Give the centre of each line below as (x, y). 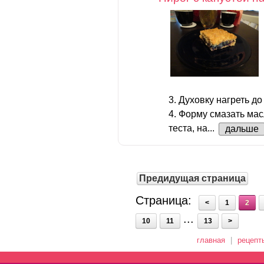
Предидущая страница (192, 178)
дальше (242, 128)
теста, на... (193, 128)
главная (211, 240)
